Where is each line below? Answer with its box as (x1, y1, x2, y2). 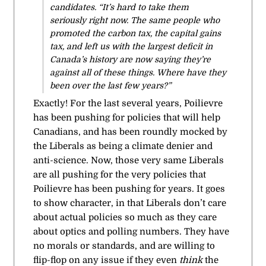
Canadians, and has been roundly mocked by (33, 126, 227, 137)
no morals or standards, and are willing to (33, 240, 215, 251)
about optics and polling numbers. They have (33, 226, 229, 237)
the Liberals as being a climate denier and (33, 140, 213, 151)
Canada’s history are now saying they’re (49, 54, 211, 64)
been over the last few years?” (49, 80, 171, 90)
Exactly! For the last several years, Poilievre (33, 97, 223, 109)
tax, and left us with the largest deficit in (49, 41, 213, 51)
